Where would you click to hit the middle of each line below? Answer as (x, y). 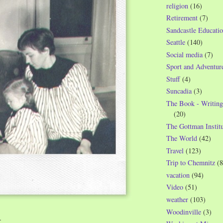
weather (177, 199)
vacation (178, 175)
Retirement (182, 18)
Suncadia (179, 91)
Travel (175, 150)
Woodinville (184, 212)
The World (182, 138)
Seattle (176, 42)
